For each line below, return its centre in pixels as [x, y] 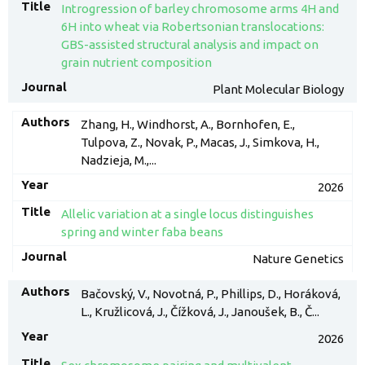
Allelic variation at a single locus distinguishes [187, 214]
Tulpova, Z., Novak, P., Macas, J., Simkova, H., [200, 142]
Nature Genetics [298, 259]
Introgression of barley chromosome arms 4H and [200, 9]
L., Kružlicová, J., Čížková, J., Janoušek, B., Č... [200, 312]
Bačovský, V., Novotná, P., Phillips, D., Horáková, [210, 294]
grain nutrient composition [136, 62]
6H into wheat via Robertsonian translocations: [192, 26]
